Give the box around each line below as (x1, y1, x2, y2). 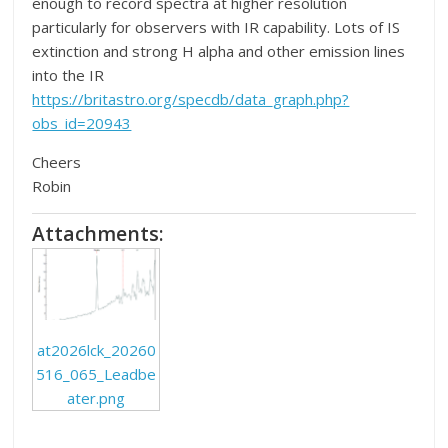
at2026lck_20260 (36, 339, 156, 360)
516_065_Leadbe (36, 363, 157, 384)
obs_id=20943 (32, 113, 132, 133)
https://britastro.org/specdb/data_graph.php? (32, 89, 350, 109)
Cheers (32, 152, 82, 172)
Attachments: (32, 220, 165, 247)
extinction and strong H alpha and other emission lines (32, 41, 406, 61)
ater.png (67, 387, 126, 408)
